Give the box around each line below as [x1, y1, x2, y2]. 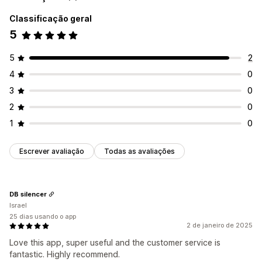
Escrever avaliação [19, 147, 84, 156]
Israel [9, 201, 27, 210]
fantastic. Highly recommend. [9, 249, 120, 260]
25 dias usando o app [9, 212, 76, 221]
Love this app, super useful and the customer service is [9, 237, 220, 248]
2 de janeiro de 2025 [187, 221, 253, 230]
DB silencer [9, 189, 47, 198]
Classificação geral [9, 13, 92, 24]
